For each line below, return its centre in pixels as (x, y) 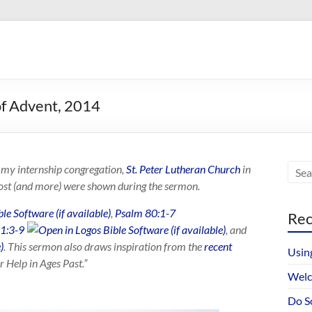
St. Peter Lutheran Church (183, 169)
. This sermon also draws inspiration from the (104, 246)
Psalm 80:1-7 (145, 213)
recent (218, 246)
